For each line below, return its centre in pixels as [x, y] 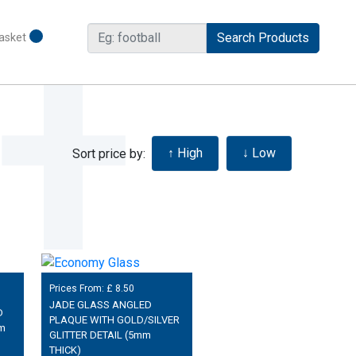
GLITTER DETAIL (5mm [100, 335]
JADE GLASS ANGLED [100, 305]
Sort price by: [111, 153]
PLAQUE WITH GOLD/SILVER [114, 320]
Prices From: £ [82, 288]
